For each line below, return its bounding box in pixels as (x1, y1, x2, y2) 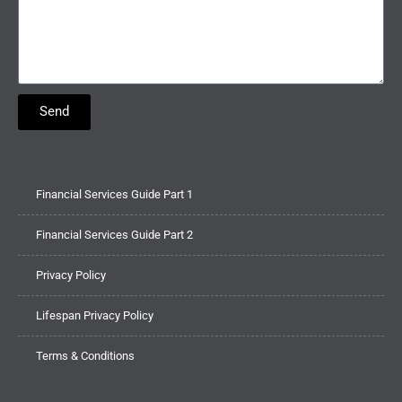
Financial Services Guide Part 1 (36, 187, 193, 201)
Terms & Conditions (36, 348, 135, 363)
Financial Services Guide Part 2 (36, 227, 193, 241)
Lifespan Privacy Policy (36, 308, 153, 322)
